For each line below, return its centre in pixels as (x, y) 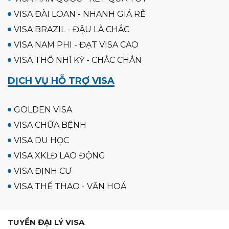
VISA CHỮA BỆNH (50, 125)
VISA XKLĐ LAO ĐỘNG (60, 155)
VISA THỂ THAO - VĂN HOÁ (70, 186)
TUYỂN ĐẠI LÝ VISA (46, 222)
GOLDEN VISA (43, 109)
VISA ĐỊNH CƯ (43, 171)
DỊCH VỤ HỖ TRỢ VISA (61, 81)
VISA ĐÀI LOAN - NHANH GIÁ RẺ (80, 14)
